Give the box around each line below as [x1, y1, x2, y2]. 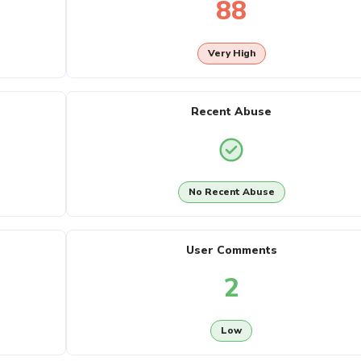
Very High [207, 47, 255, 60]
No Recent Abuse [188, 185, 275, 199]
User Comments [185, 243, 277, 258]
